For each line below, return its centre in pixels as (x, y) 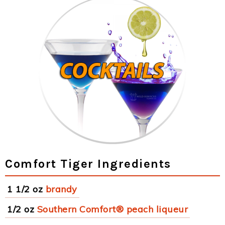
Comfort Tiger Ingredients (88, 164)
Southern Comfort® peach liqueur (112, 209)
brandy (61, 189)
